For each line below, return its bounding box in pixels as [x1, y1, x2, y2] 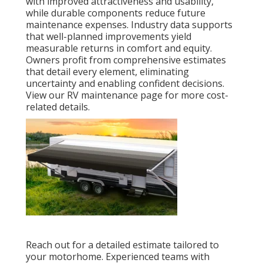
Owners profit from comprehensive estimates [26, 53, 226, 67]
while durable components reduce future [26, 6, 205, 20]
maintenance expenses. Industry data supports [26, 18, 232, 32]
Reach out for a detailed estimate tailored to [26, 238, 219, 252]
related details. [26, 100, 90, 114]
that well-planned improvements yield [26, 30, 191, 43]
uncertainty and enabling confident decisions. [26, 77, 224, 90]
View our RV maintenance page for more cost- [26, 89, 228, 102]
